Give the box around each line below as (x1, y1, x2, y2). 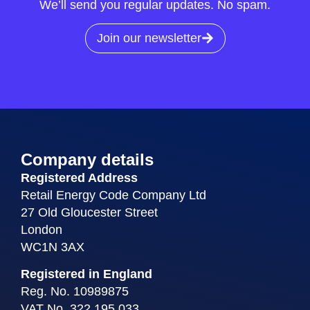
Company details (21, 149, 154, 169)
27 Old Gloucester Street (21, 205, 158, 219)
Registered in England (21, 267, 152, 282)
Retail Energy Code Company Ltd (21, 188, 206, 202)
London (21, 222, 62, 237)
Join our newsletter (96, 30, 201, 45)
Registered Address (21, 170, 138, 185)
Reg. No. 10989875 (21, 284, 129, 299)
